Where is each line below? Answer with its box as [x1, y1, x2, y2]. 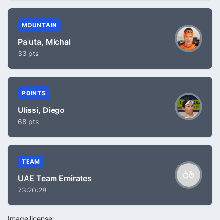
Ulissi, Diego [18, 105, 65, 115]
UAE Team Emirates [18, 173, 92, 183]
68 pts [18, 117, 39, 126]
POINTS [22, 89, 46, 97]
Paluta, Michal [18, 36, 71, 47]
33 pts [18, 49, 39, 57]
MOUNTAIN [22, 21, 57, 28]
